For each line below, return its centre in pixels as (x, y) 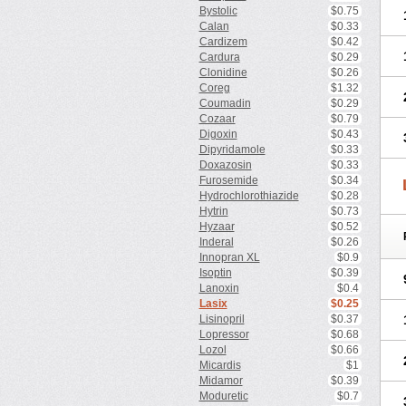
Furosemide (228, 180)
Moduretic (223, 396)
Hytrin (213, 211)
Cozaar (217, 119)
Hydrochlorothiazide (249, 196)
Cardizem (223, 42)
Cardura (219, 57)
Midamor (221, 381)
